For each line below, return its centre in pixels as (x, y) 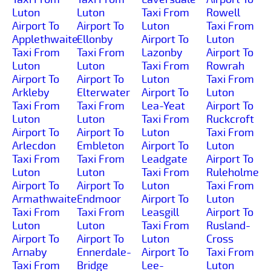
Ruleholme (233, 172)
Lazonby (162, 52)
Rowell (223, 12)
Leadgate (165, 159)
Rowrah (225, 66)
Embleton (100, 145)
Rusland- (228, 225)
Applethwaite (45, 39)
